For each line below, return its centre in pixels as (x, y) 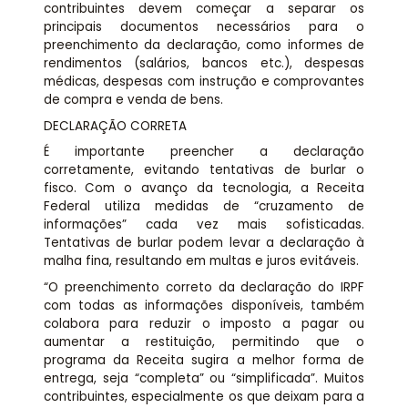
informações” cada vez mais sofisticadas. (204, 225)
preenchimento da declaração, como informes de (204, 46)
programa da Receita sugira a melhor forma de (204, 360)
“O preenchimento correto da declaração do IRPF (204, 287)
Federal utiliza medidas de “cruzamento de (204, 207)
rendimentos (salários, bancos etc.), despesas (204, 64)
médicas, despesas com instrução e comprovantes (204, 82)
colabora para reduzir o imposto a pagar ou (204, 323)
